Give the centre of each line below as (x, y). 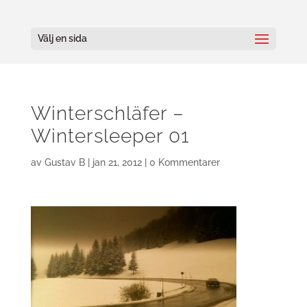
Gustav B (64, 162)
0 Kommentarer (184, 162)
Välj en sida (62, 38)
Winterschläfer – (107, 113)
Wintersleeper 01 (110, 136)
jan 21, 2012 (117, 162)
